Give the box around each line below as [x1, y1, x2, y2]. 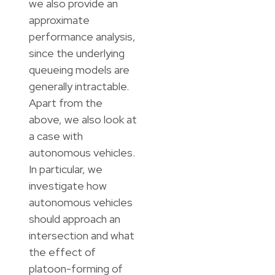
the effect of [28, 245, 96, 260]
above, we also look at [28, 112, 137, 127]
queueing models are [28, 63, 130, 77]
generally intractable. [28, 79, 129, 94]
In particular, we [28, 162, 103, 177]
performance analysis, [28, 29, 136, 44]
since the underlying [28, 46, 125, 61]
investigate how [28, 179, 107, 193]
